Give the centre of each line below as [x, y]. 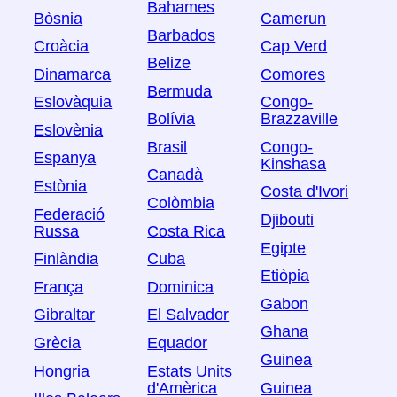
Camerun [294, 18]
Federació [70, 214]
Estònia [61, 187]
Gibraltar [65, 315]
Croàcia [62, 47]
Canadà [175, 175]
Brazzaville [300, 119]
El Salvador [188, 315]
